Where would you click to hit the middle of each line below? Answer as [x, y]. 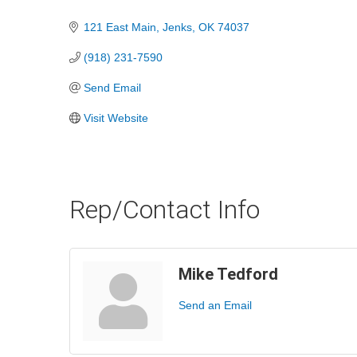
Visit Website [116, 118]
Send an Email [215, 306]
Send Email [112, 88]
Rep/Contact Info [165, 210]
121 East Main [120, 27]
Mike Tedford [228, 275]
